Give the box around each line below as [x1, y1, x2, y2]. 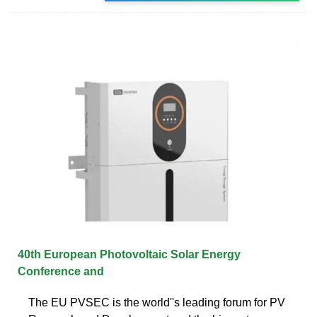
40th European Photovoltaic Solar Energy [18, 248, 241, 260]
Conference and [18, 265, 104, 277]
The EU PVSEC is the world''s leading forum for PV [28, 296, 285, 309]
